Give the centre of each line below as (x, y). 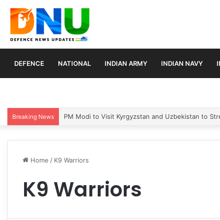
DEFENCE (29, 63)
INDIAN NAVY (182, 63)
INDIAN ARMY (126, 63)
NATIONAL (74, 63)
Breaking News (33, 116)
